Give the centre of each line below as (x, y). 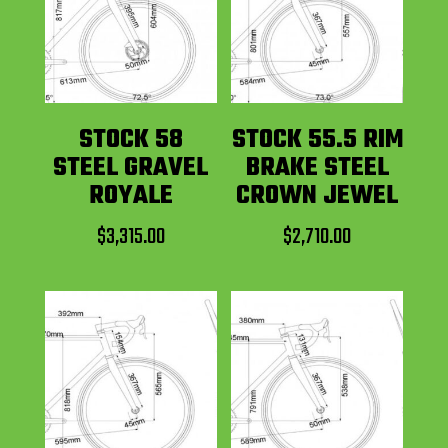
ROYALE (130, 195)
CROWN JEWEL (317, 195)
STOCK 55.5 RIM (317, 139)
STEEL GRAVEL (131, 167)
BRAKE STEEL (317, 167)
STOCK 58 (130, 139)
